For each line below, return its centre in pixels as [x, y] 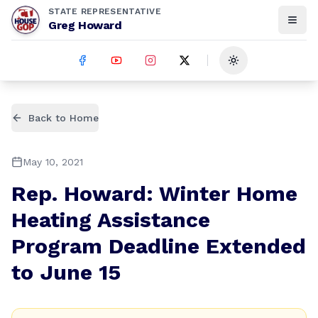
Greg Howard [85, 25]
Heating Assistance [111, 220]
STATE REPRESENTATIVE [105, 11]
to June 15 [66, 272]
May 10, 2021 [53, 162]
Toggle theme [267, 66]
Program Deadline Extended [159, 246]
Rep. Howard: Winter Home [154, 193]
